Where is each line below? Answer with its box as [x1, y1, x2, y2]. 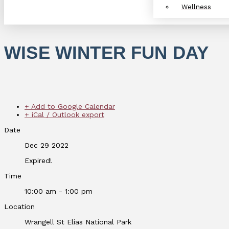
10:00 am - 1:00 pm [25, 187, 93, 195]
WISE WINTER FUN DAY [4, 42, 209, 63]
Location [4, 202, 35, 211]
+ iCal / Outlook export [25, 110, 104, 119]
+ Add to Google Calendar [25, 102, 115, 110]
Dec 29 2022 [25, 141, 68, 149]
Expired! [25, 156, 52, 165]
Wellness [181, 3, 211, 11]
